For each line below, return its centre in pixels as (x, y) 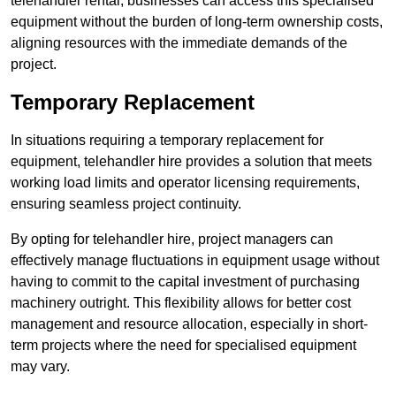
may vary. (40, 367)
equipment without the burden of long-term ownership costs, (197, 22)
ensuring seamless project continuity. (126, 204)
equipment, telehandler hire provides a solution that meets (191, 162)
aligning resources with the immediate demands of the (179, 43)
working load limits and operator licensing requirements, (185, 183)
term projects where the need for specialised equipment (183, 346)
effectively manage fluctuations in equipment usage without (195, 261)
